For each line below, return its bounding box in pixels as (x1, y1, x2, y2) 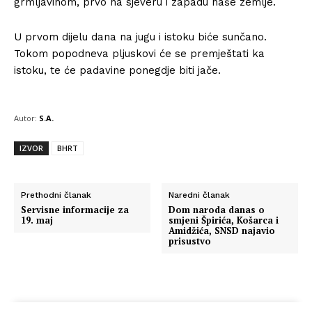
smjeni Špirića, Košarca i (169, 214, 279, 226)
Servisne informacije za (21, 203, 129, 216)
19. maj (21, 214, 53, 226)
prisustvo (169, 235, 212, 247)
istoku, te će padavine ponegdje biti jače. (14, 64, 221, 77)
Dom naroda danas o (169, 203, 265, 216)
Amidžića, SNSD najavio (169, 224, 276, 237)
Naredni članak (169, 190, 231, 200)
